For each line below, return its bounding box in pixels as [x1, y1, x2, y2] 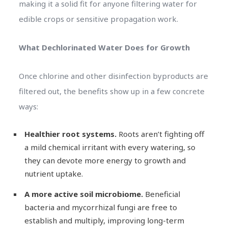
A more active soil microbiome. [24, 188, 143, 199]
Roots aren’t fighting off [116, 128, 204, 139]
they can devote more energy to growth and [24, 155, 186, 165]
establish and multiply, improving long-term [24, 215, 184, 225]
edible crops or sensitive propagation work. [18, 13, 178, 24]
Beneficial [142, 188, 180, 199]
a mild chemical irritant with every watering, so [24, 141, 195, 152]
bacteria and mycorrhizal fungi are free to [24, 202, 177, 212]
